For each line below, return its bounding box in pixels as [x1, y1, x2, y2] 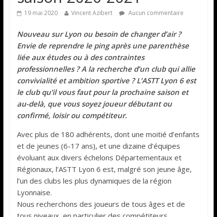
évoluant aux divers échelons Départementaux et [16, 152, 182, 162]
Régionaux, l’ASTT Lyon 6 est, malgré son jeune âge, [16, 164, 192, 174]
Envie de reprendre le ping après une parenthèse [16, 40, 189, 50]
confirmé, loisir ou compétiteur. [16, 110, 127, 120]
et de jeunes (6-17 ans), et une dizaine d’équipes [16, 140, 180, 151]
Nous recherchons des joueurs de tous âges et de [16, 199, 185, 209]
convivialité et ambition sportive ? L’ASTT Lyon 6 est [16, 75, 196, 85]
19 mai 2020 [24, 8, 58, 17]
